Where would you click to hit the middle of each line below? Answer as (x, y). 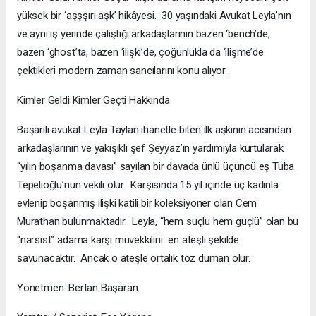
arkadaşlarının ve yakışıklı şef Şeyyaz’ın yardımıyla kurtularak (150, 148)
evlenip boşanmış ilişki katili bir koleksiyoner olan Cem (137, 203)
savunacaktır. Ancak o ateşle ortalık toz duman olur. (134, 259)
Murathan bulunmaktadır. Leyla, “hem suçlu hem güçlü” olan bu (158, 222)
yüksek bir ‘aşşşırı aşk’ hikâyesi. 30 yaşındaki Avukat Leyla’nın (154, 16)
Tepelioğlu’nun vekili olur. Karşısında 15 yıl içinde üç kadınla (148, 185)
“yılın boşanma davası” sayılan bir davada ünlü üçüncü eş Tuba (156, 167)
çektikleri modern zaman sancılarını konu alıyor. (122, 71)
